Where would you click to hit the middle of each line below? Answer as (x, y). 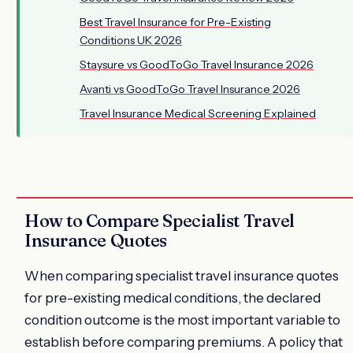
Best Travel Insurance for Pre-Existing (175, 22)
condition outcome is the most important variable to (182, 320)
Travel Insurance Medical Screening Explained (198, 113)
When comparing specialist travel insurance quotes (182, 275)
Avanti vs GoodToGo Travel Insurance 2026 (190, 89)
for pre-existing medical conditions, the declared (173, 297)
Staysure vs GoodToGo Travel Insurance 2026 (197, 64)
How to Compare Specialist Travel (160, 220)
